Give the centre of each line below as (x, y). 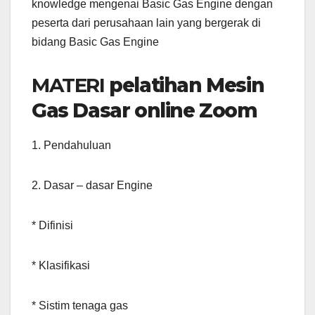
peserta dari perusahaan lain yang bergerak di (146, 23)
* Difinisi (52, 226)
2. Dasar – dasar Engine (92, 186)
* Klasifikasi (61, 266)
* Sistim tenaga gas (80, 306)
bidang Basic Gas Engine (95, 42)
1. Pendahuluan (71, 146)
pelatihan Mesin (187, 85)
